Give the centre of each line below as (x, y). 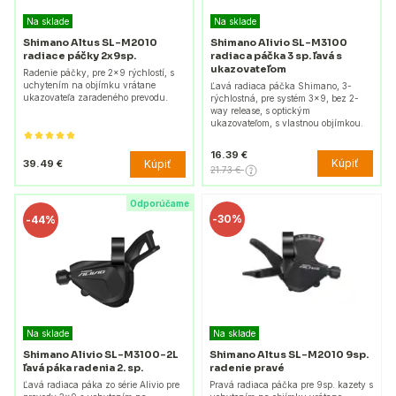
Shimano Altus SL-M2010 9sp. (289, 355)
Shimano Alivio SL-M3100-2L (101, 354)
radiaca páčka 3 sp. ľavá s (276, 55)
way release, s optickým (260, 110)
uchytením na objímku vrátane (89, 84)
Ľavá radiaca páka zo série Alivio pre (101, 384)
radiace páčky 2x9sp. (80, 55)
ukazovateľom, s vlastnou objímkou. (287, 122)
